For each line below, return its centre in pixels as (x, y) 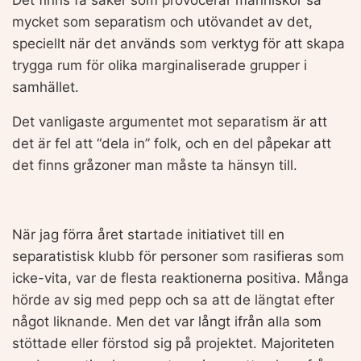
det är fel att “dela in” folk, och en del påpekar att (172, 143)
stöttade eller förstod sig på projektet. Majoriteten (173, 343)
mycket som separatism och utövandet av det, (162, 21)
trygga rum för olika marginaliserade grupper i (160, 65)
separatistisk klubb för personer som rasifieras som (178, 256)
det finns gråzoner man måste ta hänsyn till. (155, 165)
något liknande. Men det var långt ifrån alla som (167, 321)
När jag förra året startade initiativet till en (148, 234)
